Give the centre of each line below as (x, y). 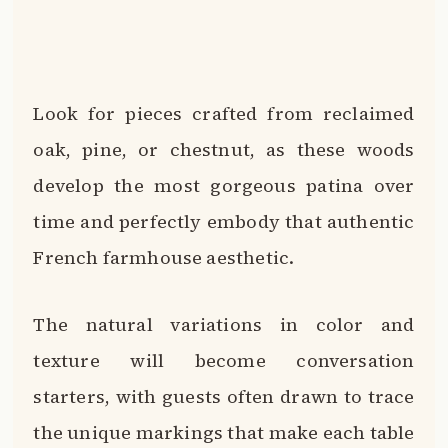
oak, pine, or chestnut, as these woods (224, 149)
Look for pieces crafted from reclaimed (224, 113)
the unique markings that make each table (224, 433)
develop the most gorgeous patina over (224, 185)
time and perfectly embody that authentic (224, 221)
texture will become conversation (224, 361)
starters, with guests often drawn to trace (224, 397)
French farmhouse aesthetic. (164, 257)
